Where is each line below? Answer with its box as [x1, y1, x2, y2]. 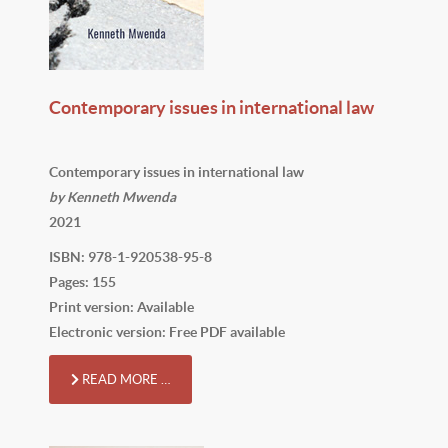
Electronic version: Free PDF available [49, 323, 285, 340]
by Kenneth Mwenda [49, 188, 176, 205]
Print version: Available [49, 298, 194, 315]
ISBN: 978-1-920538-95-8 [49, 248, 212, 265]
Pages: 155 [49, 273, 116, 290]
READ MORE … [79, 371, 170, 387]
